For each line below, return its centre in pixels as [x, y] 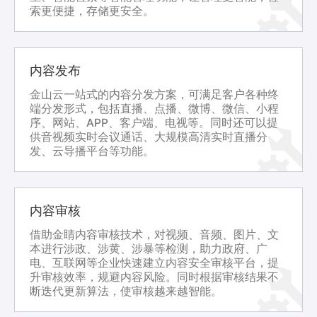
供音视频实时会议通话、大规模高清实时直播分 [148, 137]
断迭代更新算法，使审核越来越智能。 [126, 291]
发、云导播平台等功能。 [92, 151]
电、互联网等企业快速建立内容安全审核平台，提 [154, 263]
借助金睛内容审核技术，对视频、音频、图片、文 [154, 234]
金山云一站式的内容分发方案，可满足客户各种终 [154, 94]
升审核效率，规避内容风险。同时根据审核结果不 [154, 277]
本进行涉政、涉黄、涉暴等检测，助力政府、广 [148, 248]
